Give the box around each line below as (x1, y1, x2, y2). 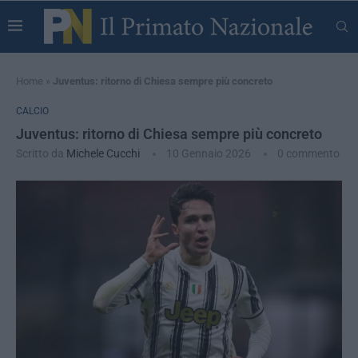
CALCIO (16, 105, 49, 117)
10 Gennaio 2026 (166, 147, 251, 160)
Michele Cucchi (66, 147, 140, 160)
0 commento (277, 147, 340, 160)
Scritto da (16, 147, 66, 160)
